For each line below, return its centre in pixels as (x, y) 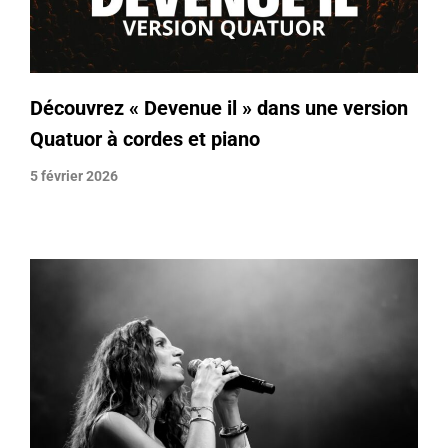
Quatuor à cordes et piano (145, 139)
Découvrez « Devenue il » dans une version (219, 108)
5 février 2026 (74, 176)
